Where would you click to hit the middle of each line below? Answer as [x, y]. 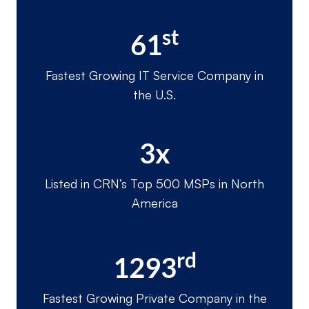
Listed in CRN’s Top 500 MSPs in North [154, 184]
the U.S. [154, 95]
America [154, 203]
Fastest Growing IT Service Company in [154, 76]
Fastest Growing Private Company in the [154, 298]
